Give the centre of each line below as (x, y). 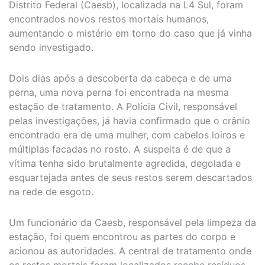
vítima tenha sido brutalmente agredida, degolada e (125, 164)
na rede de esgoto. (51, 192)
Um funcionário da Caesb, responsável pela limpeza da (132, 223)
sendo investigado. (51, 48)
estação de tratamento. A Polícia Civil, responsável (123, 107)
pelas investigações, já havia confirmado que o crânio (130, 121)
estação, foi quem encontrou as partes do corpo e (122, 237)
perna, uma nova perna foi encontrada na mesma (119, 93)
